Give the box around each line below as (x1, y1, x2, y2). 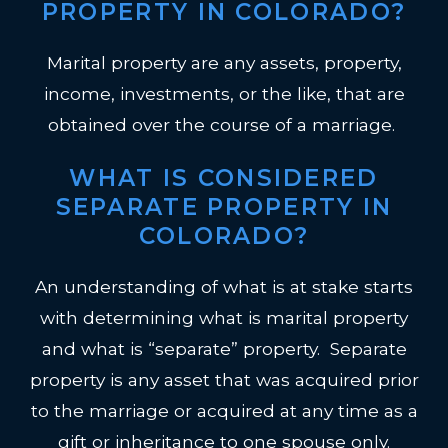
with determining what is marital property (40, 307, 408, 329)
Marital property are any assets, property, (46, 51, 402, 73)
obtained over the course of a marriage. (48, 113, 400, 135)
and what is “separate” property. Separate (41, 338, 407, 360)
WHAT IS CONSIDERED (69, 164, 379, 193)
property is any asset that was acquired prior (29, 369, 419, 391)
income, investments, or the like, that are (43, 82, 405, 104)
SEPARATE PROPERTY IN (55, 193, 393, 222)
